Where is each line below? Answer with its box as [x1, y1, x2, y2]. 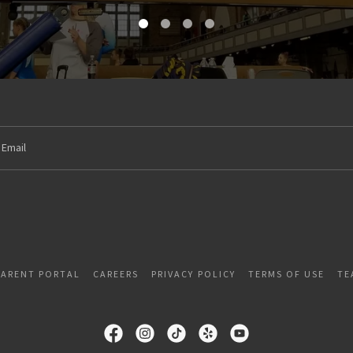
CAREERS [93, 268, 139, 280]
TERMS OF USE [247, 268, 325, 280]
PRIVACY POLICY [151, 268, 236, 280]
